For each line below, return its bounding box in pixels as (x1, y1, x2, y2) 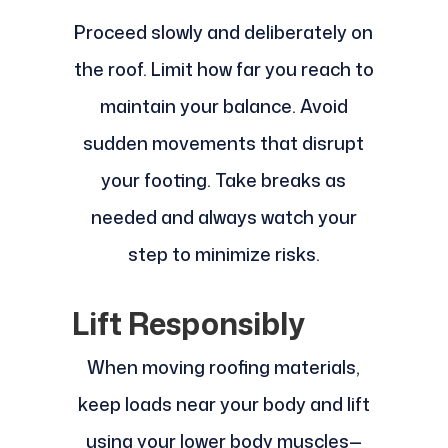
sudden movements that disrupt (83, 130, 365, 157)
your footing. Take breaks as (101, 167, 347, 194)
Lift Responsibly (71, 302, 305, 346)
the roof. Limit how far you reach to (73, 56, 374, 83)
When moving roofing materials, (87, 354, 361, 381)
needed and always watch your (90, 204, 357, 231)
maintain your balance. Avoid (99, 93, 348, 120)
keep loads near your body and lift (77, 391, 370, 418)
